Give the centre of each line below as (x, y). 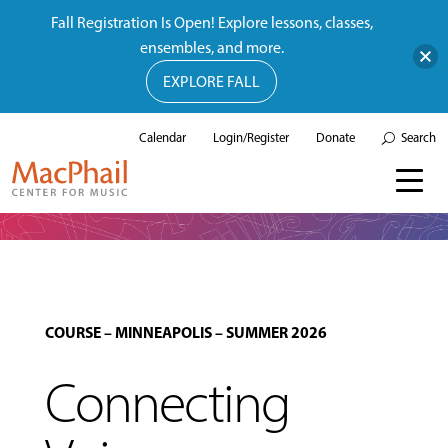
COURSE (72, 332)
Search (418, 137)
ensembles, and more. (211, 47)
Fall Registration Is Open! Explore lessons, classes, (211, 22)
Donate (335, 137)
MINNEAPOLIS (163, 332)
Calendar (162, 137)
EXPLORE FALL (211, 81)
